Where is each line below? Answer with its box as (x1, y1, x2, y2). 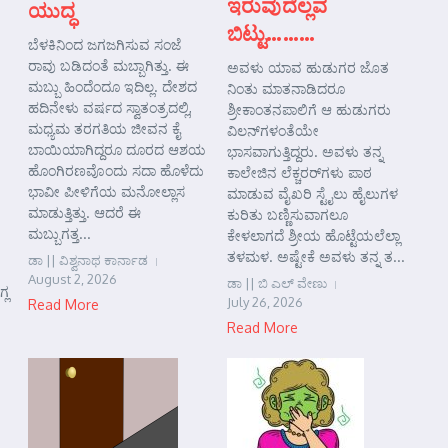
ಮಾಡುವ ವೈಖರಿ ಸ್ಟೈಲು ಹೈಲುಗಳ (227, 185, 398, 202)
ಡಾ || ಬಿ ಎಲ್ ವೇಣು (227, 275, 327, 291)
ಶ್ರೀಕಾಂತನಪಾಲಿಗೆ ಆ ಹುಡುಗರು (227, 101, 391, 118)
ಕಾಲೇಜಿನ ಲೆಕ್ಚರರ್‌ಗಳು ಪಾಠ (227, 164, 372, 181)
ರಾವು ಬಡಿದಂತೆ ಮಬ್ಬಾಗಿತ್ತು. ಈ (28, 57, 189, 74)
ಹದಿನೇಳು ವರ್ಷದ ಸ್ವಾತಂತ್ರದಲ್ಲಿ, (28, 99, 192, 116)
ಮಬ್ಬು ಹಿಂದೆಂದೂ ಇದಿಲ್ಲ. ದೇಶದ (28, 78, 197, 95)
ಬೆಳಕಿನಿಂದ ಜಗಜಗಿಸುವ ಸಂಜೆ (28, 36, 181, 53)
